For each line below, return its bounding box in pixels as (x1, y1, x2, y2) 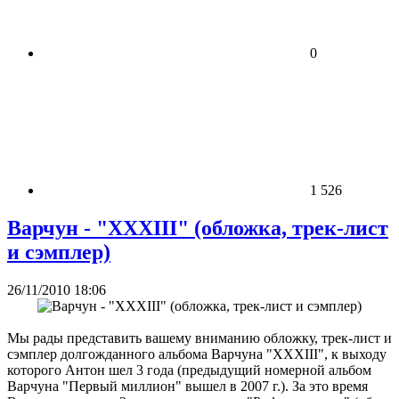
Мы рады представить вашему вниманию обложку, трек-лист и (7, 330, 392, 346)
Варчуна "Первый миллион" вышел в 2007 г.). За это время (7, 379, 368, 395)
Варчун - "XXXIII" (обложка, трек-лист (7, 216, 388, 240)
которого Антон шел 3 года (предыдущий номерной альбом (7, 362, 371, 379)
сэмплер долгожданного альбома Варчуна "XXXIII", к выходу (7, 346, 387, 362)
